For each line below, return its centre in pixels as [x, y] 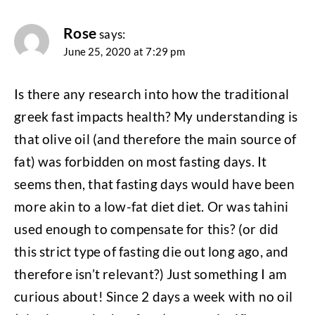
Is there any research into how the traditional [152, 94]
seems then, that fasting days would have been [154, 184]
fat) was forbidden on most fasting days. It [141, 162]
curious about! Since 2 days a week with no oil [153, 297]
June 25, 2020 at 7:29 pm [124, 51]
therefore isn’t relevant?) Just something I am [150, 274]
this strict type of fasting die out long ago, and [152, 252]
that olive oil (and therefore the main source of [155, 139]
